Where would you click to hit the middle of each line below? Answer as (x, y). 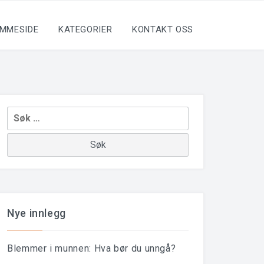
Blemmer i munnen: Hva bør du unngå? (92, 248)
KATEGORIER (85, 29)
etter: (20, 131)
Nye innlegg (37, 213)
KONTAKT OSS (162, 29)
